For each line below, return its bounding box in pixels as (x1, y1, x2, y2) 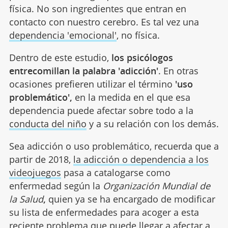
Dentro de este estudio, (9, 51, 109, 64)
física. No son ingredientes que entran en (9, 2, 186, 15)
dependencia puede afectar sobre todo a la (9, 104, 193, 117)
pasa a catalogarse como (61, 166, 170, 179)
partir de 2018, (9, 153, 73, 165)
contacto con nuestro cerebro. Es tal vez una (9, 15, 199, 28)
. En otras (158, 64, 198, 77)
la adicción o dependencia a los (73, 153, 209, 165)
